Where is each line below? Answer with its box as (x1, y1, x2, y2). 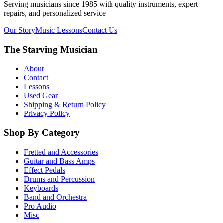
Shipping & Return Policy (24, 100, 106, 109)
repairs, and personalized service (4, 8, 106, 17)
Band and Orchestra (24, 192, 87, 201)
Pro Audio (24, 201, 56, 210)
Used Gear (24, 91, 58, 100)
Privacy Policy (24, 109, 70, 118)
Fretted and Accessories (24, 147, 98, 156)
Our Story (4, 25, 35, 34)
